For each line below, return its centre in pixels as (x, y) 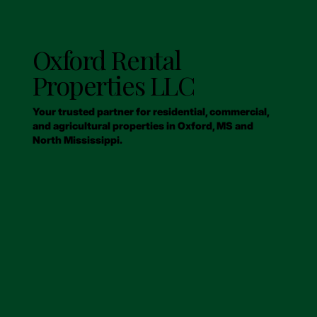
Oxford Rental (106, 59)
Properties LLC (113, 84)
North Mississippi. (77, 139)
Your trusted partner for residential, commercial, (150, 111)
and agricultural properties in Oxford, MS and (143, 125)
